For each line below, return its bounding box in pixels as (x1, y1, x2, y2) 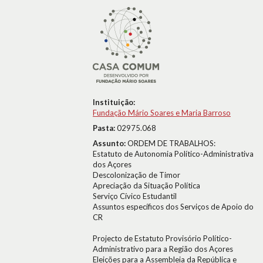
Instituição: (93, 97, 135, 107)
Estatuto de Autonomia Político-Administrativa (93, 149, 254, 159)
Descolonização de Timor (93, 170, 180, 180)
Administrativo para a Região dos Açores (93, 244, 233, 254)
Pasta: (93, 123, 117, 133)
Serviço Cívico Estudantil (93, 191, 177, 201)
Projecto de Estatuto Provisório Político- (93, 234, 232, 243)
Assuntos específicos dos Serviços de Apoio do (93, 202, 254, 211)
